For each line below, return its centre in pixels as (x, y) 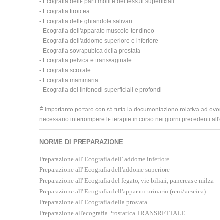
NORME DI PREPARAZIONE (81, 142)
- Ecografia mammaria (69, 80)
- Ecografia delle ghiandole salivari (86, 21)
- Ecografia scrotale (65, 70)
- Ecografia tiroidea (65, 11)
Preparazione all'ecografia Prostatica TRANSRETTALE (112, 213)
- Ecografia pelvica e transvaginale (85, 60)
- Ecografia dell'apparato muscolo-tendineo (97, 31)
